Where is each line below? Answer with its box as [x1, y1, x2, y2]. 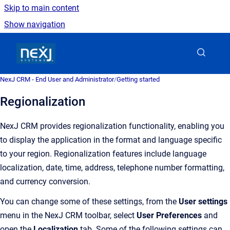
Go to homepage [55, 42, 116, 51]
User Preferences [137, 210, 202, 220]
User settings [179, 197, 227, 206]
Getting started [117, 75, 160, 83]
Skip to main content [4, 3, 79, 13]
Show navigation [4, 20, 65, 29]
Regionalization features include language [52, 149, 206, 159]
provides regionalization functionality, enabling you [38, 121, 224, 131]
